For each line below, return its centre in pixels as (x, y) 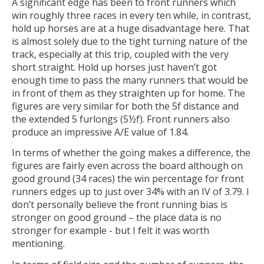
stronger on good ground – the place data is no (117, 218)
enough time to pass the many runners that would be (130, 80)
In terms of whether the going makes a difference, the (131, 153)
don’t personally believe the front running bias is (120, 205)
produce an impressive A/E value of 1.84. (100, 132)
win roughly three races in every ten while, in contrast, (131, 15)
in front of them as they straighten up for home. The (128, 93)
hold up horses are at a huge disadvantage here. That (131, 28)
